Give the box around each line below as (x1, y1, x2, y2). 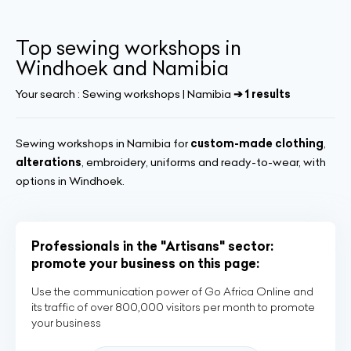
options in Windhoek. (16, 174, 125, 188)
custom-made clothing (190, 136, 324, 150)
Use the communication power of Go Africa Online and (31, 284, 313, 299)
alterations (16, 155, 81, 169)
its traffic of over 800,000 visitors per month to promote (31, 300, 315, 314)
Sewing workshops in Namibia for (16, 136, 190, 150)
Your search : (16, 87, 82, 101)
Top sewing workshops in (16, 36, 241, 60)
